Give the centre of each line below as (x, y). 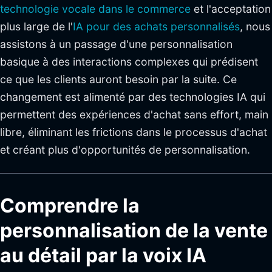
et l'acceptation (231, 9)
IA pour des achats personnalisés (156, 26)
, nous (255, 26)
